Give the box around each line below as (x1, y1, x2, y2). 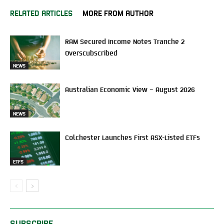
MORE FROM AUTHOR (82, 7, 153, 17)
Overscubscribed (65, 48, 117, 56)
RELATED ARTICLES (10, 7, 72, 17)
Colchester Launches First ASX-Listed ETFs (65, 132, 200, 141)
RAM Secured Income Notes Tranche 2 (65, 36, 184, 45)
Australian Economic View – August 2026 (65, 84, 195, 93)
